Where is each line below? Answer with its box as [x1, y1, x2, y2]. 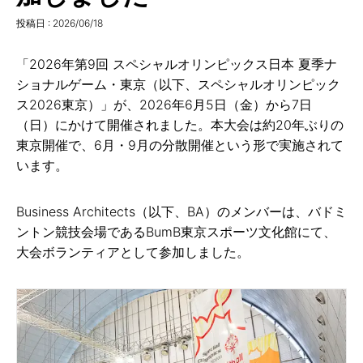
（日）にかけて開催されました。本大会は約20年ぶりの [16, 116, 344, 133]
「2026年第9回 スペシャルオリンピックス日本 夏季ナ [16, 55, 337, 72]
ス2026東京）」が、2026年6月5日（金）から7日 [16, 96, 312, 113]
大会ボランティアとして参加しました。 [16, 243, 250, 260]
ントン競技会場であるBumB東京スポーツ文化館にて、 [16, 223, 336, 240]
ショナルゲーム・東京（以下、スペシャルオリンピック [16, 75, 340, 92]
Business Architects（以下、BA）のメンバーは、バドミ [16, 203, 347, 220]
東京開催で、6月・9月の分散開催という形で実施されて [16, 136, 344, 153]
